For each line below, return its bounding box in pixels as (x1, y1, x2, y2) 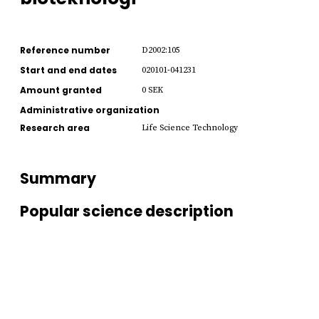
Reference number (20, 43, 110, 56)
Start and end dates (20, 63, 117, 76)
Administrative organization (20, 103, 159, 116)
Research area (20, 121, 90, 134)
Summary (20, 167, 96, 189)
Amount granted (20, 83, 102, 96)
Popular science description (20, 201, 234, 222)
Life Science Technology (142, 122, 238, 133)
